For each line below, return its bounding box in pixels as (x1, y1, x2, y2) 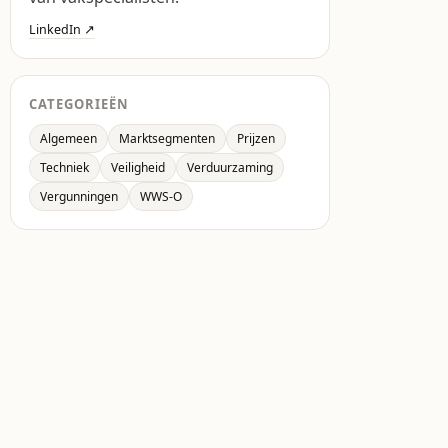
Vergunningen (40, 188, 118, 205)
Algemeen (40, 130, 97, 147)
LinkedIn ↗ (29, 21, 95, 38)
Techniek (40, 159, 89, 176)
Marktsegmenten (119, 130, 215, 147)
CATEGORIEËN (29, 95, 130, 113)
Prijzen (237, 130, 275, 147)
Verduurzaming (187, 159, 273, 176)
